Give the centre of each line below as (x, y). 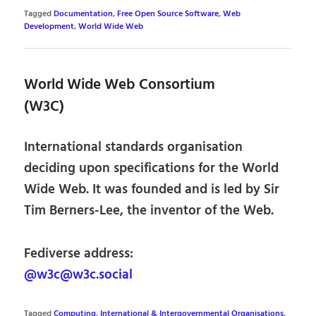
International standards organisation (134, 148)
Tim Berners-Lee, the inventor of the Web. (149, 211)
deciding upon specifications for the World (152, 169)
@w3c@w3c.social (79, 275)
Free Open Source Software (168, 14)
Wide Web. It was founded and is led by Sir (152, 190)
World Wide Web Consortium (120, 85)
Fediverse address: (79, 254)
